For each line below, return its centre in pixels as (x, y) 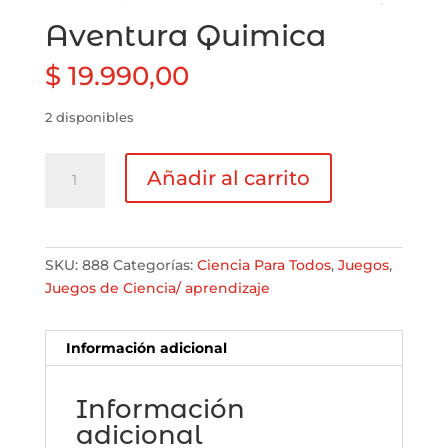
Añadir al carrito (228, 177)
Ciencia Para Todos (263, 264)
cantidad (75, 208)
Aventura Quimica (185, 35)
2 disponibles (89, 117)
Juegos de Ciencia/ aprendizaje (157, 287)
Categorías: (154, 264)
